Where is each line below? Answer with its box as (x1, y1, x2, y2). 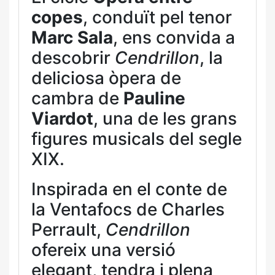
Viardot (31, 108, 93, 129)
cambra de (31, 88, 123, 109)
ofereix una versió (31, 239, 176, 260)
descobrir (31, 47, 115, 68)
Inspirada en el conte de (31, 179, 227, 199)
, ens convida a (113, 27, 235, 48)
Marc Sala (31, 27, 113, 48)
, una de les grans (93, 108, 237, 129)
